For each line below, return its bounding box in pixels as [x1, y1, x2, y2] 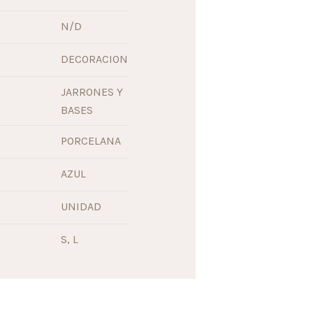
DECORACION [61, 52, 128, 66]
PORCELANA [61, 134, 121, 148]
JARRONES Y [61, 85, 123, 99]
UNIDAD [61, 200, 101, 214]
